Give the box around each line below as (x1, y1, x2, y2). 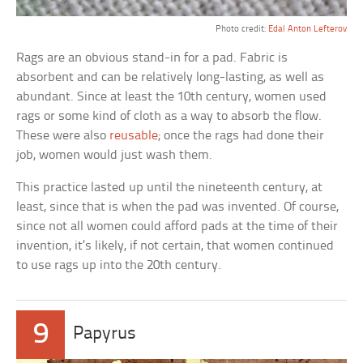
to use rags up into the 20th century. (16, 258, 222, 272)
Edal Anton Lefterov (267, 23, 347, 34)
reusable (109, 128, 159, 143)
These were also (16, 128, 110, 143)
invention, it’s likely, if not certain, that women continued (16, 238, 335, 253)
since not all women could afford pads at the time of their (16, 219, 339, 233)
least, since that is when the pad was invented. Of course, (16, 199, 340, 214)
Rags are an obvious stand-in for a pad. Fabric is (16, 50, 288, 65)
